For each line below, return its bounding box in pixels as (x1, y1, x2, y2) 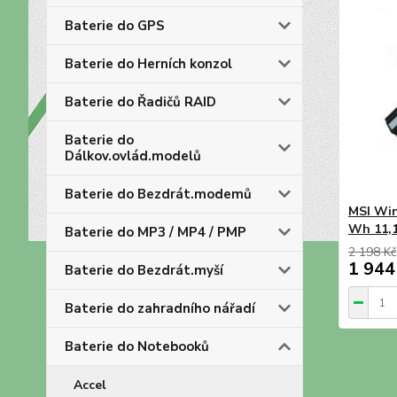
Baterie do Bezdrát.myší (65, 261, 223, 279)
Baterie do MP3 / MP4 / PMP (65, 223, 246, 241)
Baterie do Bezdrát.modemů (65, 185, 252, 203)
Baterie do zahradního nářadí (65, 300, 255, 317)
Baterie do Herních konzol (65, 55, 232, 73)
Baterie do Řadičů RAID (65, 93, 216, 111)
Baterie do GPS (65, 17, 165, 35)
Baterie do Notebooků (65, 338, 209, 355)
